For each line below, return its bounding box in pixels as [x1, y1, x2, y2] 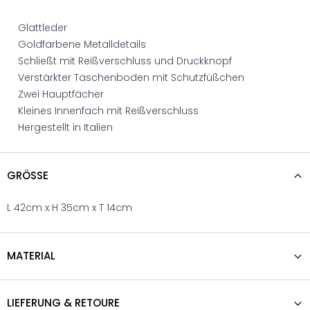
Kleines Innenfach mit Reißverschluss [18, 104, 199, 118]
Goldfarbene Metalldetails [18, 37, 146, 52]
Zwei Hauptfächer [18, 87, 104, 102]
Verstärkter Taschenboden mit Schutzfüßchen [18, 71, 244, 85]
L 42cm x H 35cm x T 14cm [7, 201, 132, 215]
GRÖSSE [7, 168, 43, 183]
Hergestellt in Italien [18, 120, 113, 135]
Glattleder [18, 21, 67, 35]
